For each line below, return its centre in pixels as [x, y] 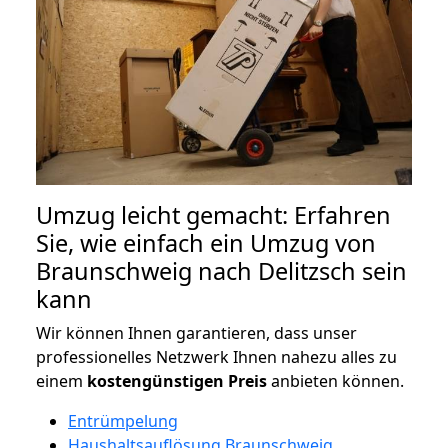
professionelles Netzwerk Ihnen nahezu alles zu [216, 356]
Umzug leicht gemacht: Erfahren [213, 214]
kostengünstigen [155, 380]
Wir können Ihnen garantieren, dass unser [196, 332]
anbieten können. [335, 380]
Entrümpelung [123, 420]
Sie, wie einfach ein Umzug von [206, 242]
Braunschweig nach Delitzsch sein [221, 270]
